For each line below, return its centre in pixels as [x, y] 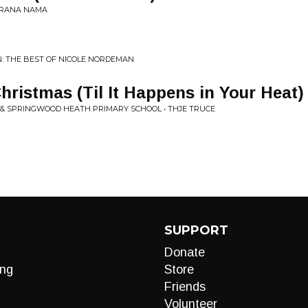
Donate [185, 252]
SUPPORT [196, 230]
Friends [185, 287]
